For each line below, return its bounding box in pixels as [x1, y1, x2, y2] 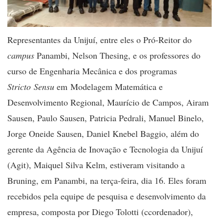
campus [7, 49, 34, 61]
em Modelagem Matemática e [54, 80, 163, 92]
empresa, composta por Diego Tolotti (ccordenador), [7, 205, 193, 218]
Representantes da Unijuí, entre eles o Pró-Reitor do [7, 33, 192, 45]
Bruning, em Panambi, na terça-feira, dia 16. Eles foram [7, 174, 206, 186]
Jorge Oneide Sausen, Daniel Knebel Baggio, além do [7, 127, 199, 139]
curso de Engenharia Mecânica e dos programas [7, 65, 177, 77]
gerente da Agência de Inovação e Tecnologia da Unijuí [7, 143, 203, 155]
